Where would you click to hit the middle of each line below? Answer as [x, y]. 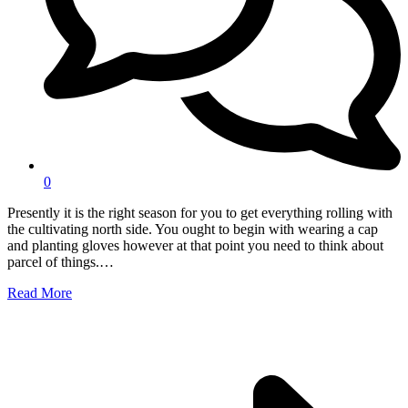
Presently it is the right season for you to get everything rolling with [200, 213]
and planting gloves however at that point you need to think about [195, 246]
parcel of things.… [61, 262]
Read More [40, 293]
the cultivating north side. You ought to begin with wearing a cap [193, 229]
